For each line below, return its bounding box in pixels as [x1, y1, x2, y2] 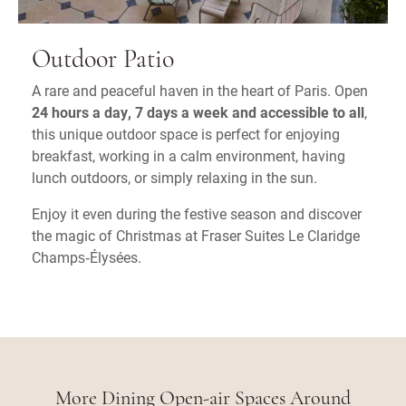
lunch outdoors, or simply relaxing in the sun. [32, 168, 317, 187]
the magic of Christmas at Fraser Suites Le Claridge [32, 226, 360, 245]
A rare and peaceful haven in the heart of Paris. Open [32, 81, 368, 100]
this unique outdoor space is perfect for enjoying [32, 124, 340, 143]
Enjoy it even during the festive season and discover [32, 204, 362, 223]
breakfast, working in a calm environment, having [32, 146, 345, 165]
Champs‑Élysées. [32, 247, 141, 266]
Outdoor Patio [32, 48, 174, 73]
